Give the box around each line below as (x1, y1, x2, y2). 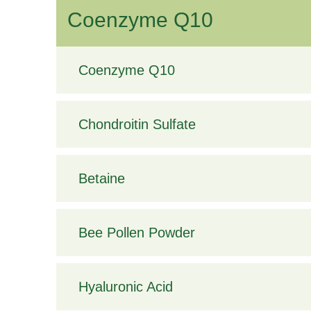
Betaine (78, 171, 125, 187)
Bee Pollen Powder (78, 225, 195, 241)
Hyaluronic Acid (78, 279, 173, 295)
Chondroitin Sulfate (78, 117, 196, 133)
